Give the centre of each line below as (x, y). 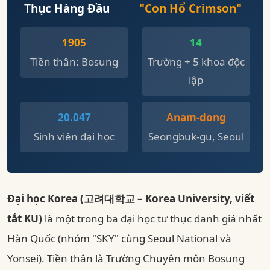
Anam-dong (196, 117)
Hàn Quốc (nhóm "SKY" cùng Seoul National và (119, 238)
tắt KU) (25, 218)
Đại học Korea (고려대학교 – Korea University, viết (131, 199)
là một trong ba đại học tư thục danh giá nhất (152, 218)
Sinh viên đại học (74, 137)
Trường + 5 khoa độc (196, 62)
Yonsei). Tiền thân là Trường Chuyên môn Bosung (126, 258)
